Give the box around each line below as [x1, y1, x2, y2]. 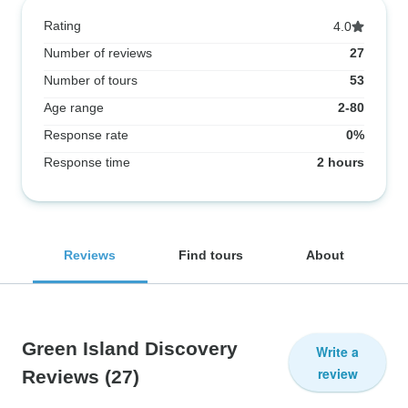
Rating [44, 18, 81, 33]
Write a [316, 342, 360, 361]
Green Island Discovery [22, 338, 238, 359]
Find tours [178, 248, 243, 262]
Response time [44, 155, 130, 169]
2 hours [317, 155, 364, 169]
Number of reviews [44, 46, 152, 60]
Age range [44, 100, 104, 115]
